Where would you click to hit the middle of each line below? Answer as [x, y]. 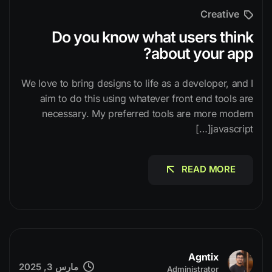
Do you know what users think [152, 37]
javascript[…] [232, 128]
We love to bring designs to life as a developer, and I [137, 83]
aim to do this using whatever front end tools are [146, 98]
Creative [220, 14]
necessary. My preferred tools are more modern [148, 113]
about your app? [202, 53]
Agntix [203, 257]
